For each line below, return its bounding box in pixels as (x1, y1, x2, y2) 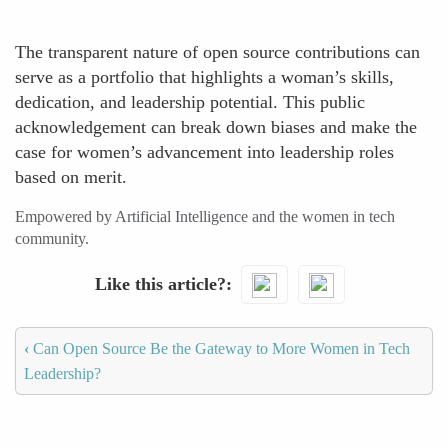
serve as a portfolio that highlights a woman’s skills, (15, 67, 394, 87)
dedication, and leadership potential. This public (15, 92, 365, 112)
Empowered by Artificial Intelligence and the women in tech (15, 208, 395, 225)
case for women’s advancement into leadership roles (15, 142, 394, 162)
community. (15, 230, 89, 247)
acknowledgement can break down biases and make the (15, 117, 417, 137)
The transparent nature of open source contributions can (15, 42, 420, 62)
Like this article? (94, 273, 226, 294)
